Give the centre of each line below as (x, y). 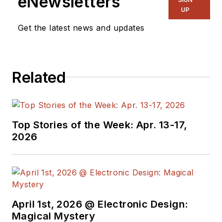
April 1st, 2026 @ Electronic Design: (100, 204)
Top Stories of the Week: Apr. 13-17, (100, 125)
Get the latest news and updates (81, 28)
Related (39, 77)
